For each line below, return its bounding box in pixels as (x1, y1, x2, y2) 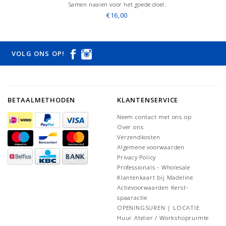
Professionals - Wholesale (117, 163, 190, 172)
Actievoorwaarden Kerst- (117, 184, 189, 192)
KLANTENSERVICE (117, 95, 179, 105)
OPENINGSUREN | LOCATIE (117, 204, 200, 212)
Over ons (117, 123, 144, 131)
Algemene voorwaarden (117, 143, 185, 151)
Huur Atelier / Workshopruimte (117, 214, 209, 222)
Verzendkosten (117, 133, 160, 141)
